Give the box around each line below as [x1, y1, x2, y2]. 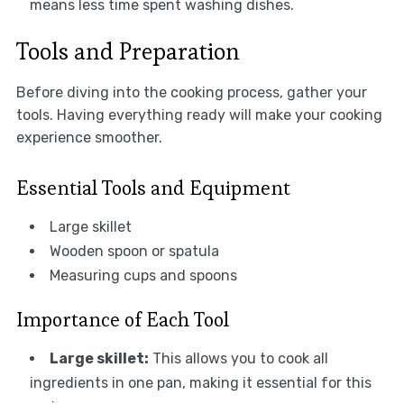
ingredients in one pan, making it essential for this [29, 373, 372, 391]
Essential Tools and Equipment [15, 174, 290, 200]
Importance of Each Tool [15, 306, 229, 332]
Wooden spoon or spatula [49, 242, 219, 260]
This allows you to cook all [148, 349, 328, 367]
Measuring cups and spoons [49, 266, 237, 284]
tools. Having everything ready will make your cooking [15, 106, 382, 124]
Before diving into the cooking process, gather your [15, 83, 367, 101]
